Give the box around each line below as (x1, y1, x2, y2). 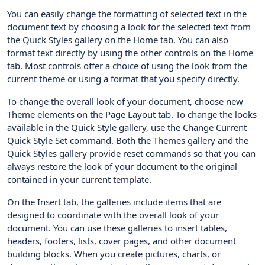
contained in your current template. (7, 173, 151, 185)
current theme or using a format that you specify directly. (7, 73, 240, 85)
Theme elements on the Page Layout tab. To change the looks (7, 108, 257, 120)
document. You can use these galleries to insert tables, (7, 222, 227, 234)
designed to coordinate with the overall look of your (7, 209, 219, 221)
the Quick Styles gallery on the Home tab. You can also (7, 34, 228, 46)
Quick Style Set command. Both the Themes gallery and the (7, 134, 248, 146)
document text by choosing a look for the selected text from (7, 21, 251, 33)
